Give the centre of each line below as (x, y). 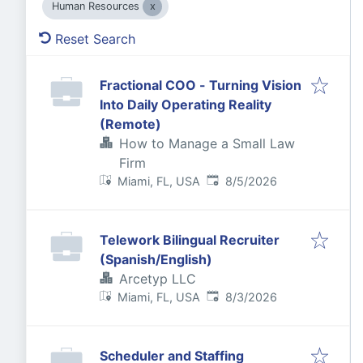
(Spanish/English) (156, 259)
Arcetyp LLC (158, 279)
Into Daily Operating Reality (186, 105)
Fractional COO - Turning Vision (201, 85)
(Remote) (130, 124)
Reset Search (95, 39)
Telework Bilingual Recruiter (190, 240)
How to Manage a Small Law (207, 143)
